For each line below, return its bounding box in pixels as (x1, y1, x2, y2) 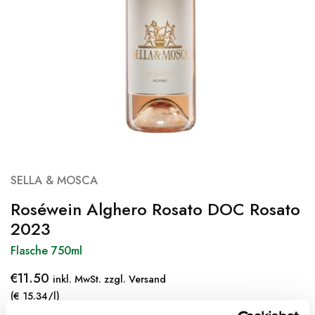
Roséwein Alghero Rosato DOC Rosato (11, 197, 300, 221)
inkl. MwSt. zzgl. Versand (53, 272, 166, 286)
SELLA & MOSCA (11, 172, 98, 188)
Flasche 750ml (11, 243, 82, 259)
